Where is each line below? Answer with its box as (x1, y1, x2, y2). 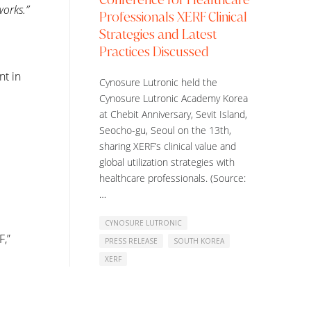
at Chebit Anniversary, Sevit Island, (99, 107, 247, 121)
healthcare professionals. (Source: (99, 171, 246, 185)
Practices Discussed (99, 42, 209, 60)
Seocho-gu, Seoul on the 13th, (99, 123, 231, 137)
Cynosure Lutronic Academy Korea (99, 91, 248, 105)
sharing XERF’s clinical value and (99, 139, 236, 153)
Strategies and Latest (99, 25, 217, 43)
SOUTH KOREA (174, 235, 224, 246)
